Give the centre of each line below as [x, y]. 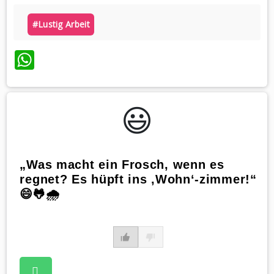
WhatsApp [81, 59]
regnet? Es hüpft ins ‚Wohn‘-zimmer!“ [138, 180]
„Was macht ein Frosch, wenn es [122, 165]
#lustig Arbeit [61, 24]
